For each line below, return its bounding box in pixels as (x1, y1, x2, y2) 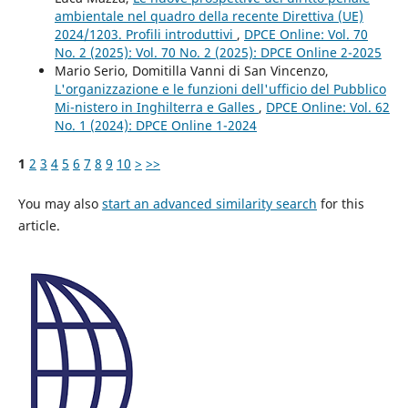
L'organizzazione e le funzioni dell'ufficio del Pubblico (54, 80, 386, 98)
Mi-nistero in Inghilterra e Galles (54, 98, 259, 117)
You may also (17, 195, 102, 213)
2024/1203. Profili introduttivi (54, 25, 237, 44)
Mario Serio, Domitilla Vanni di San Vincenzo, (54, 62, 329, 80)
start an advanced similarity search (101, 195, 317, 213)
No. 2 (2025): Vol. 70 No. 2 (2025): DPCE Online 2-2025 (54, 44, 382, 62)
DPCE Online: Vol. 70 (243, 25, 368, 44)
